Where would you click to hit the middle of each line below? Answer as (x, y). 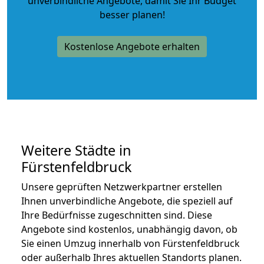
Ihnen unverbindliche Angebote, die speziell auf (127, 201)
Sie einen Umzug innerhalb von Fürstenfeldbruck (131, 243)
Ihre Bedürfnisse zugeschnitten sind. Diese (117, 215)
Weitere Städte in (76, 150)
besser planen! (132, 14)
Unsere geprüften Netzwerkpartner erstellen (122, 187)
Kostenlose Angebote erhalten (132, 46)
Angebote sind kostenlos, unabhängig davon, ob (129, 229)
